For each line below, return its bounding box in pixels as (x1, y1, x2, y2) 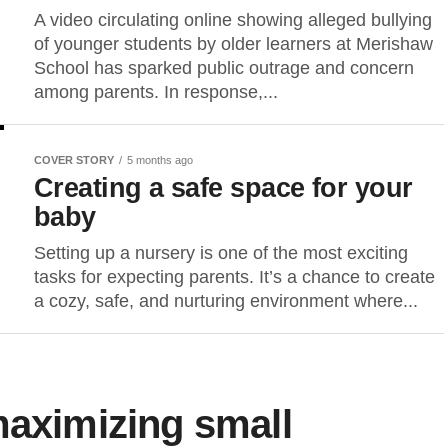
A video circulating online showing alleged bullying (34, 10, 432, 30)
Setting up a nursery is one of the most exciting (34, 243, 408, 263)
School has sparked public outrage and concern (34, 58, 414, 78)
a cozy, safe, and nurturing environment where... (34, 291, 418, 311)
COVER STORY (34, 154, 114, 166)
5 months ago (127, 154, 193, 166)
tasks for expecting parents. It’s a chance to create (34, 267, 435, 287)
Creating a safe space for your (34, 172, 413, 203)
